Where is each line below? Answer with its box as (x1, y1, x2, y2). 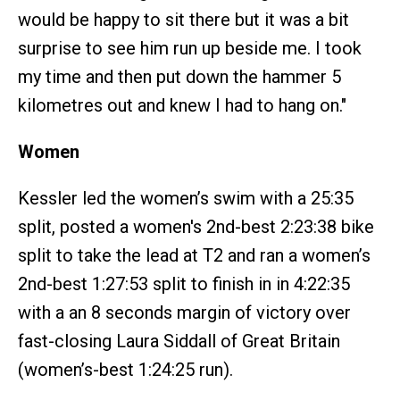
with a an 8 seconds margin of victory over (18, 301, 351, 323)
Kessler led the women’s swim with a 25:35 (18, 187, 354, 209)
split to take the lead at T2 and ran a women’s (18, 244, 371, 266)
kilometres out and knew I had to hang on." (18, 94, 346, 116)
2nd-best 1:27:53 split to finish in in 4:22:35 (18, 272, 350, 295)
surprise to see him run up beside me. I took (18, 37, 362, 59)
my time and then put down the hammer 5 (18, 65, 341, 87)
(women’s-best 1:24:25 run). (18, 358, 233, 380)
